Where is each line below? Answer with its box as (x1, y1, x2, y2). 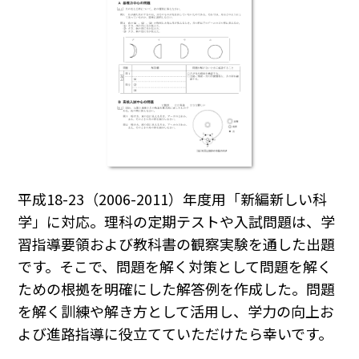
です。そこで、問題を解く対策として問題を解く (18, 256, 333, 277)
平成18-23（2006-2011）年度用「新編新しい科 (18, 188, 328, 210)
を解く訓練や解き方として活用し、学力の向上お (18, 301, 335, 322)
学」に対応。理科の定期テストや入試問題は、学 (18, 211, 336, 232)
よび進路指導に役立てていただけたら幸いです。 (18, 323, 333, 345)
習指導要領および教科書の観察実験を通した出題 (18, 233, 336, 255)
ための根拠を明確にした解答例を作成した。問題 (18, 278, 336, 300)
